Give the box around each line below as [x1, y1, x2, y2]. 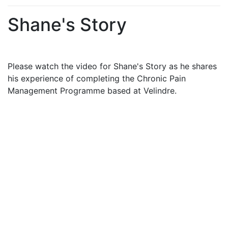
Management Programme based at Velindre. [8, 85, 177, 96]
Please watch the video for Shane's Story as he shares [8, 61, 217, 71]
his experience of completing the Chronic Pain [8, 73, 186, 83]
